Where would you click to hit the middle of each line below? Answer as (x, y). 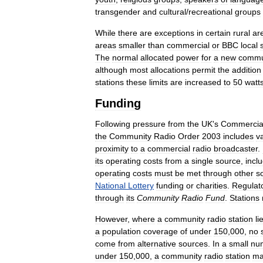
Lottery (141, 186)
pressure (149, 124)
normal (125, 58)
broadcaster (236, 149)
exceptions (174, 33)
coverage (161, 232)
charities (212, 186)
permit (204, 70)
